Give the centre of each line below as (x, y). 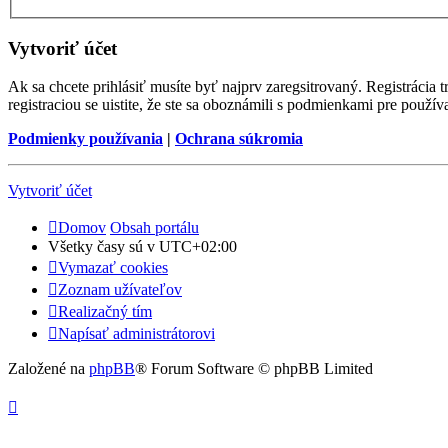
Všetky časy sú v (103, 247)
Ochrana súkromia (239, 139)
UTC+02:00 (198, 247)
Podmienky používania (85, 139)
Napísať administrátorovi (136, 334)
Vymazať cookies (113, 268)
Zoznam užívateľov (120, 290)
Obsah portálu (154, 228)
